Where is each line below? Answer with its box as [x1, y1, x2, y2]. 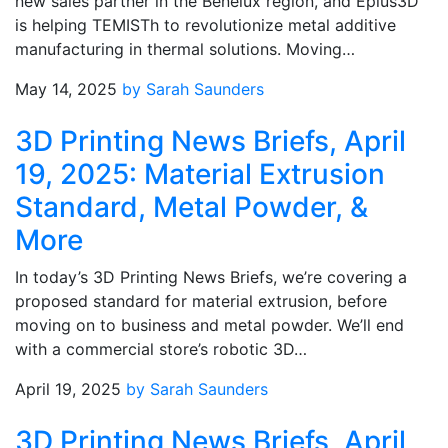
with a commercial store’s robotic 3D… [15, 339, 307, 359]
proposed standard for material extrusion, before [15, 291, 387, 311]
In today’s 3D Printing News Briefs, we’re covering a [15, 267, 407, 287]
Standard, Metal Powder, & [15, 190, 368, 224]
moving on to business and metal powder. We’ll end [15, 315, 404, 335]
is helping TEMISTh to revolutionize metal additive [15, 15, 396, 35]
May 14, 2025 [15, 79, 117, 99]
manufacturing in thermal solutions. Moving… [15, 39, 355, 59]
